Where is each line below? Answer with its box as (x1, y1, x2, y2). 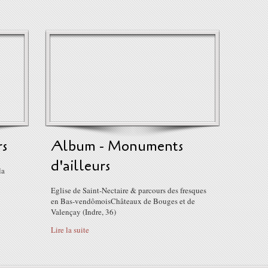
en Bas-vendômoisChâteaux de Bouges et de (51, 196, 195, 206)
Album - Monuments (51, 136, 183, 156)
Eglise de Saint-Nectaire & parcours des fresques (51, 185, 206, 196)
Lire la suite (51, 224, 89, 235)
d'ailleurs (51, 156, 110, 176)
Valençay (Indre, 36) (51, 206, 116, 217)
